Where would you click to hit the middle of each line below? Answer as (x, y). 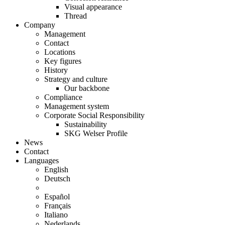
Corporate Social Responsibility (94, 115)
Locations (60, 52)
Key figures (63, 61)
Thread (76, 16)
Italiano (56, 215)
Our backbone (87, 88)
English (56, 170)
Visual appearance (93, 7)
